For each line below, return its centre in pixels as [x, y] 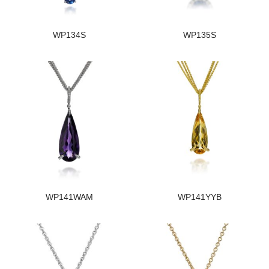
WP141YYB [200, 197]
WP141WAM [69, 197]
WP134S [69, 35]
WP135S [200, 35]
